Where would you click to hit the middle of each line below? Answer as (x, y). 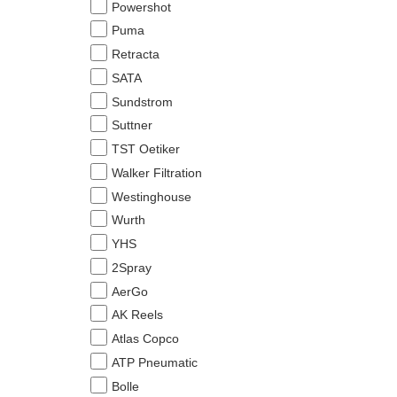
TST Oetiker (145, 149)
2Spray (131, 267)
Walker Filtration (156, 172)
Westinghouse (151, 196)
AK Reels (137, 315)
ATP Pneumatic (154, 362)
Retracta (135, 54)
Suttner (132, 125)
